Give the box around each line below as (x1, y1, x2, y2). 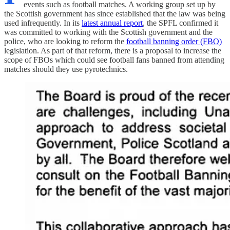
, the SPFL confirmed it (143, 18, 218, 27)
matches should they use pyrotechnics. (4, 64, 128, 73)
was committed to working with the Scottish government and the (4, 27, 213, 36)
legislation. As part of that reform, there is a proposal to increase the (4, 46, 221, 55)
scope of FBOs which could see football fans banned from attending (4, 55, 224, 64)
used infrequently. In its (4, 18, 82, 27)
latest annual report (82, 18, 143, 27)
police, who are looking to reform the (4, 36, 126, 46)
